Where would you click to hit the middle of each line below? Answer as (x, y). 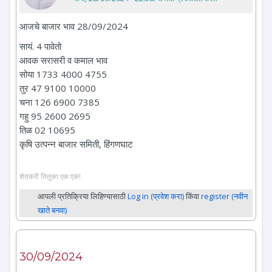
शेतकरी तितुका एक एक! (50, 176)
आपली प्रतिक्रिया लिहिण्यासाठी (83, 196)
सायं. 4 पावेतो (40, 46)
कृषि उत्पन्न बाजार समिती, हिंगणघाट (76, 144)
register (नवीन (224, 196)
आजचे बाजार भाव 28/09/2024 (74, 26)
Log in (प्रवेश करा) (156, 196)
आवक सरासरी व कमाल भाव (63, 60)
